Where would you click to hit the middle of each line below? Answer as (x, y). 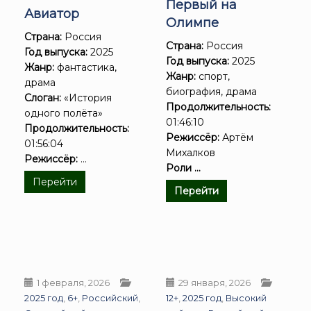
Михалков (191, 152)
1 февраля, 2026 (73, 282)
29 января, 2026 (215, 282)
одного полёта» (64, 114)
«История (86, 98)
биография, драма (211, 91)
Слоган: (43, 98)
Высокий (246, 297)
